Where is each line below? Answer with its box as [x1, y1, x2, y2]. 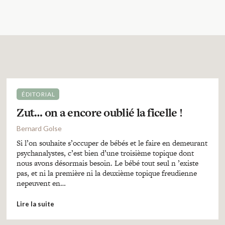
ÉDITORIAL [22, 90, 56, 98]
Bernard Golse [17, 124, 62, 133]
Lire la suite [17, 200, 55, 208]
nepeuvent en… [17, 178, 66, 188]
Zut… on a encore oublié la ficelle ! [17, 104, 183, 121]
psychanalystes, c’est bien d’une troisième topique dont [17, 148, 194, 158]
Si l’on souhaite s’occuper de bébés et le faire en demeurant [17, 138, 208, 148]
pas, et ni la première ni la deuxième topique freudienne [17, 168, 197, 178]
